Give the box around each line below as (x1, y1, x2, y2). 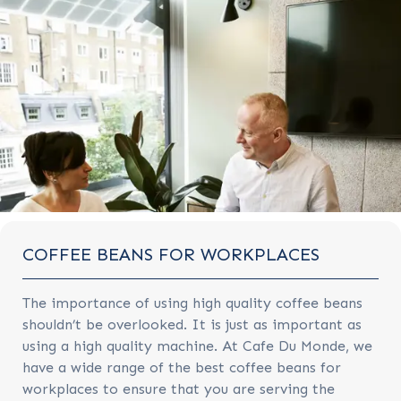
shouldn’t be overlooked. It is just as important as (22, 316, 362, 333)
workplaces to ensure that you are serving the (22, 380, 335, 397)
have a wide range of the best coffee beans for (22, 359, 341, 376)
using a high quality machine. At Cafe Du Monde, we (22, 337, 372, 354)
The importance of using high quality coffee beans (22, 294, 363, 311)
